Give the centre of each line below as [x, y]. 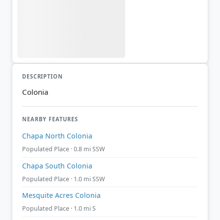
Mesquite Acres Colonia [61, 195]
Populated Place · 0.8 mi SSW [64, 149]
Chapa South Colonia [57, 165]
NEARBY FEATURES [50, 119]
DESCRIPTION [42, 76]
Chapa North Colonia [57, 136]
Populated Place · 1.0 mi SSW [64, 179]
